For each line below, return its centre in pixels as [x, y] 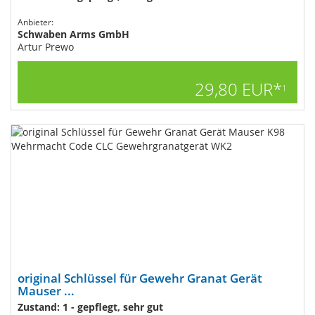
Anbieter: [36, 22]
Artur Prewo [46, 47]
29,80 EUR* [238, 89]
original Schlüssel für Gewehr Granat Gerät [140, 278]
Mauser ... [46, 291]
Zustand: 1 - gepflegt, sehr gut [90, 307]
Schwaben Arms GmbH [73, 34]
